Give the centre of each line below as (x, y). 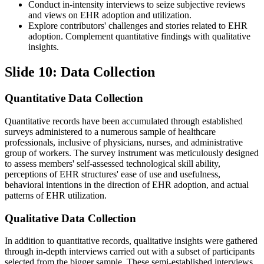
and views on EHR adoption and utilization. (110, 15)
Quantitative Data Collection (74, 98)
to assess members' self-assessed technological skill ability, (113, 163)
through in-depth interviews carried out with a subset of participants (130, 252)
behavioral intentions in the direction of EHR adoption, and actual (127, 184)
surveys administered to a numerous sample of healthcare (110, 131)
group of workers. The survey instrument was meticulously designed (132, 153)
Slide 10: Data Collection (80, 72)
